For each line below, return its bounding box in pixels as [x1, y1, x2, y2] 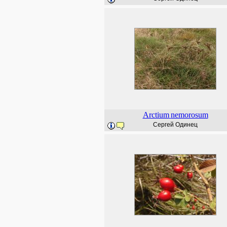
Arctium [142, 110, 169, 119]
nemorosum [170, 110, 208, 119]
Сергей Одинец [153, 121, 198, 128]
